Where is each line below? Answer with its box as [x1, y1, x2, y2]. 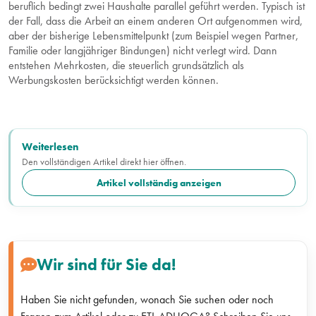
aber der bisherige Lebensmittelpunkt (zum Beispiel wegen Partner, [8, 28, 298, 43]
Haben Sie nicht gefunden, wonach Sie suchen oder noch [20, 292, 274, 308]
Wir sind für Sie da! [36, 254, 176, 276]
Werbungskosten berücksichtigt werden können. [8, 73, 219, 87]
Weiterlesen [22, 139, 79, 154]
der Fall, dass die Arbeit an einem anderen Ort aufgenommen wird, [8, 13, 303, 28]
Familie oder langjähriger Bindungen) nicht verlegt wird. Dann [8, 43, 277, 58]
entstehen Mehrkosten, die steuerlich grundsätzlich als [8, 58, 244, 73]
